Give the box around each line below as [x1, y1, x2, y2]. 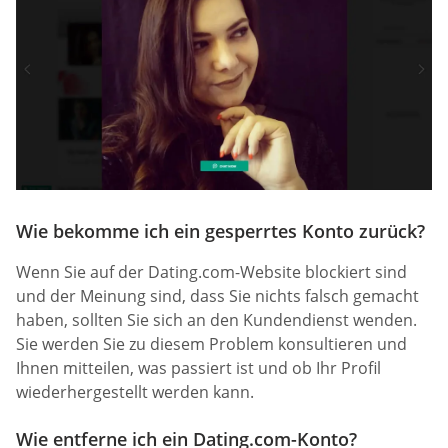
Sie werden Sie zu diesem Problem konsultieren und [16, 333, 407, 356]
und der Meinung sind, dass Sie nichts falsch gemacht [16, 285, 419, 308]
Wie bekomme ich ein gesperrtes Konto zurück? [16, 219, 425, 244]
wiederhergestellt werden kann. [16, 381, 254, 404]
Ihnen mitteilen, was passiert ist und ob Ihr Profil [16, 357, 381, 380]
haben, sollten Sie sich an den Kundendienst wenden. [16, 309, 417, 332]
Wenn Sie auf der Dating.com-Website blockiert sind [16, 261, 407, 284]
